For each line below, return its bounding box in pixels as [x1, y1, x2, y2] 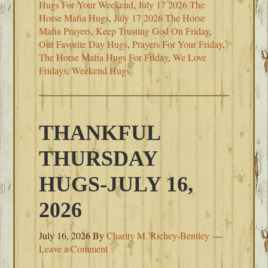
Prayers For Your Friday [132, 38, 223, 50]
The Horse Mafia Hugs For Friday [39, 51, 169, 63]
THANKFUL [39, 121, 160, 145]
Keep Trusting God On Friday [96, 25, 210, 37]
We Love [173, 51, 207, 63]
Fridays [39, 64, 68, 77]
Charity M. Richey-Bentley [106, 229, 210, 242]
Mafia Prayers [39, 25, 92, 37]
